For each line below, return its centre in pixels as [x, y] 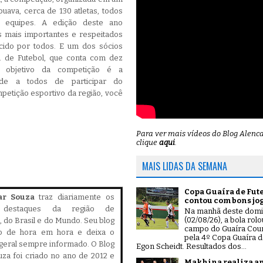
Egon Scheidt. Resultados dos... [191, 246]
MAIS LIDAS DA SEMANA [185, 166]
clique [148, 142]
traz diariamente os [75, 197]
